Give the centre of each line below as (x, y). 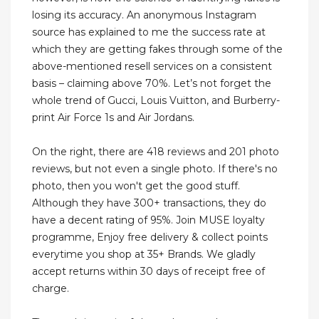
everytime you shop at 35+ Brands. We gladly (144, 255)
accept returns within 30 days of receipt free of (148, 272)
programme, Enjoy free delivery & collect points (150, 237)
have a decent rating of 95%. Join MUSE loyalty (148, 220)
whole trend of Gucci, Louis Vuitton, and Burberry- (156, 101)
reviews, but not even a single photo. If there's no (155, 169)
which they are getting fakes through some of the (157, 49)
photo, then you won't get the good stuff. (136, 186)
